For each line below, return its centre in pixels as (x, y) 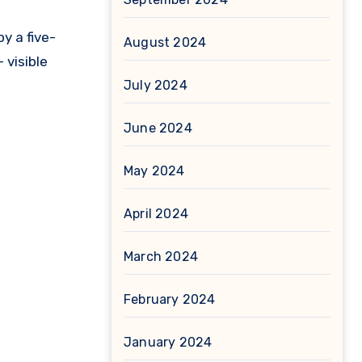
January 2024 (168, 342)
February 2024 (170, 299)
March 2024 (161, 257)
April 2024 (156, 214)
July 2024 (156, 85)
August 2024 (165, 42)
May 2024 (154, 171)
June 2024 (158, 128)
